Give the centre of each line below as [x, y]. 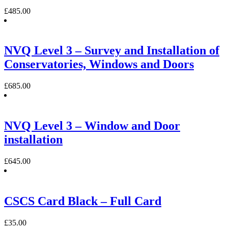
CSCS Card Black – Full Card [83, 201]
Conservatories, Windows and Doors [99, 64]
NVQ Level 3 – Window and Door [92, 126]
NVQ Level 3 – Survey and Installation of [112, 51]
